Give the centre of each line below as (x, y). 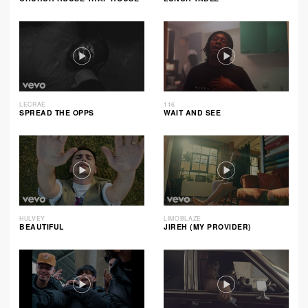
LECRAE (33, 104)
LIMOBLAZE (183, 218)
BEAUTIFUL (42, 226)
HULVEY (32, 218)
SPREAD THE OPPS (57, 112)
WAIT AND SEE (192, 112)
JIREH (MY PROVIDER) (208, 226)
